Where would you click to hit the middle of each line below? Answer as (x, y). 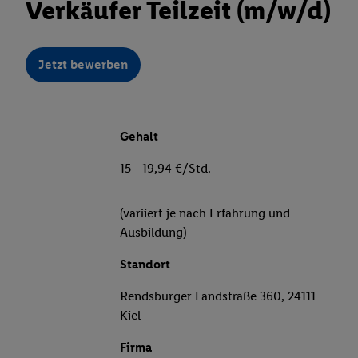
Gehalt (139, 137)
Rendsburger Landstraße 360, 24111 (218, 296)
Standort (145, 265)
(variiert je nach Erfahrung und (205, 213)
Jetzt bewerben (83, 65)
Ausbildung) (153, 233)
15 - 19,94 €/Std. (165, 169)
